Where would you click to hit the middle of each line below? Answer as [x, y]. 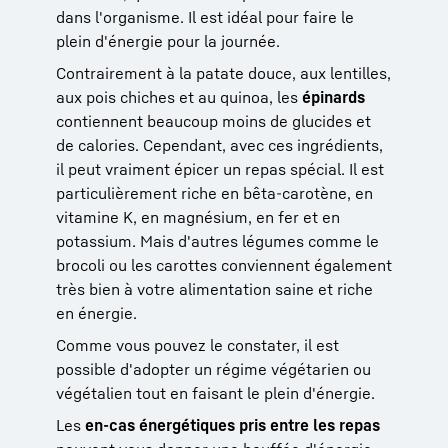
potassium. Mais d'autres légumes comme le [217, 240]
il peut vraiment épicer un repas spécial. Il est [220, 168]
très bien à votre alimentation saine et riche [214, 288]
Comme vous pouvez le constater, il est [197, 344]
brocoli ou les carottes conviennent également [224, 264]
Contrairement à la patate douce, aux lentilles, [223, 72]
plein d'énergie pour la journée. [168, 40]
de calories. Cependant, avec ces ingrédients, [219, 144]
